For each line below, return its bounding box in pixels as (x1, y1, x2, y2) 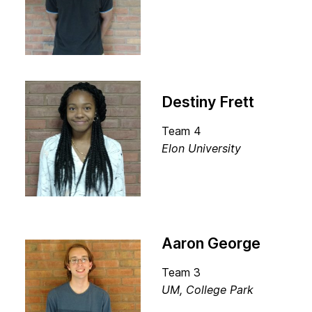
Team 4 (162, 124, 201, 138)
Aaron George (162, 234, 260, 252)
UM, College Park (162, 283, 253, 297)
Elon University (162, 141, 241, 155)
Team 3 (162, 265, 201, 279)
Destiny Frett (162, 93, 254, 111)
